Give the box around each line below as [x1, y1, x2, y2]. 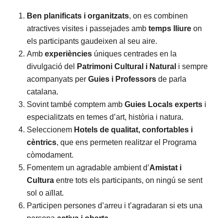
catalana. [27, 88, 58, 96]
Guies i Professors [88, 75, 156, 83]
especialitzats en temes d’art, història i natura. [27, 113, 183, 121]
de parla [156, 75, 186, 83]
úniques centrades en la [92, 50, 177, 58]
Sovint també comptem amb [27, 100, 125, 109]
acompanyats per [27, 75, 88, 83]
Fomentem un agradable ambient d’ [27, 163, 149, 172]
